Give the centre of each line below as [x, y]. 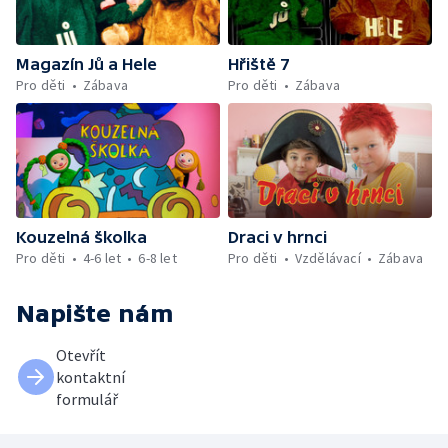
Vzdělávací [327, 257]
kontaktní [90, 376]
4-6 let [102, 257]
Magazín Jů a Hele [86, 63]
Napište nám [95, 313]
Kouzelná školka [81, 236]
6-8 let [157, 257]
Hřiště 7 [258, 63]
